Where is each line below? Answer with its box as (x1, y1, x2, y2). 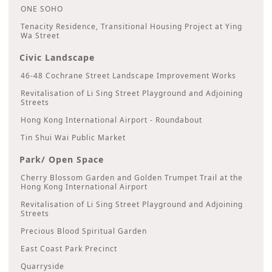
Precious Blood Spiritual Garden (21, 225, 148, 236)
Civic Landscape (19, 51, 95, 63)
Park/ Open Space (19, 153, 104, 165)
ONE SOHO (21, 3, 64, 14)
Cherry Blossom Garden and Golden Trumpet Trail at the (21, 172, 243, 183)
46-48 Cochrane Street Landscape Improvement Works (21, 70, 237, 81)
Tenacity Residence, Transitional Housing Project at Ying (21, 21, 243, 32)
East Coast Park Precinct (21, 243, 118, 254)
